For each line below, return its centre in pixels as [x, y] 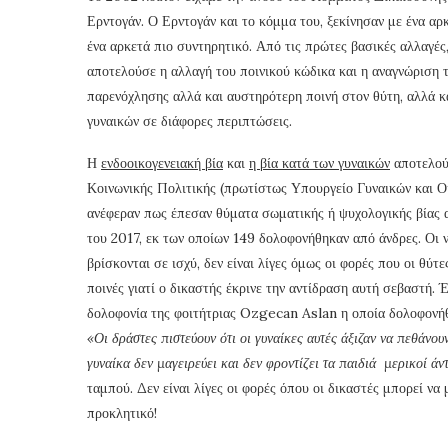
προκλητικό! [122, 412]
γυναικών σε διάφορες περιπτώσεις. [189, 120]
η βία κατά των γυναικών [319, 162]
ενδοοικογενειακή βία [162, 162]
